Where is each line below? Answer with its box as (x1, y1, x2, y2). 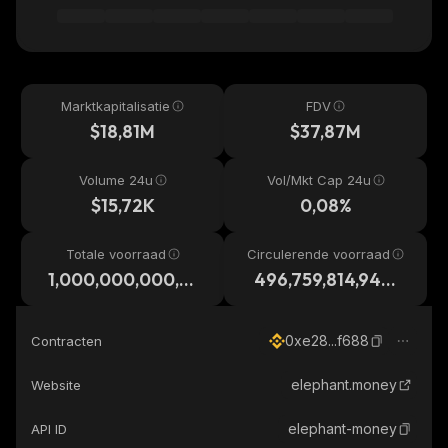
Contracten (31, 333, 102, 349)
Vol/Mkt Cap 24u (266, 172, 371, 188)
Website (31, 377, 81, 393)
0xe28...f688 (285, 332, 369, 349)
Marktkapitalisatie (61, 98, 170, 114)
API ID (31, 421, 67, 437)
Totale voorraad (65, 246, 166, 262)
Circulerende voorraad (247, 246, 390, 262)
